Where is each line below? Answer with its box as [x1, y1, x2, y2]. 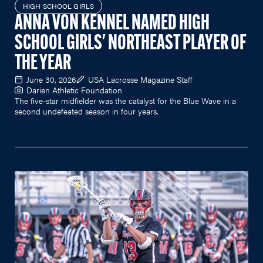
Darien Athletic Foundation [26, 83, 122, 96]
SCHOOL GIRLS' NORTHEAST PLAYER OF [15, 33, 246, 55]
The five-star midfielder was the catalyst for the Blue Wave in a [15, 94, 236, 106]
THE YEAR [15, 53, 71, 75]
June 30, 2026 [26, 73, 76, 85]
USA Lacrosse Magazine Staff [88, 73, 192, 85]
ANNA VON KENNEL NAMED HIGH [15, 13, 210, 35]
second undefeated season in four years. [15, 104, 159, 117]
